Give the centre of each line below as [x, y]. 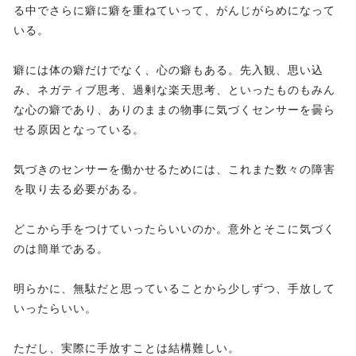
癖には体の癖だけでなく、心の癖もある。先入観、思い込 [168, 70]
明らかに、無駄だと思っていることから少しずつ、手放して [174, 289]
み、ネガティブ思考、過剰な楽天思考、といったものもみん [174, 90]
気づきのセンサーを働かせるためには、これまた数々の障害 [174, 170]
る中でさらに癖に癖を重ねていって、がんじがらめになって [174, 11]
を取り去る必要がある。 [79, 190]
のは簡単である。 [61, 249]
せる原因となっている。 [79, 130]
